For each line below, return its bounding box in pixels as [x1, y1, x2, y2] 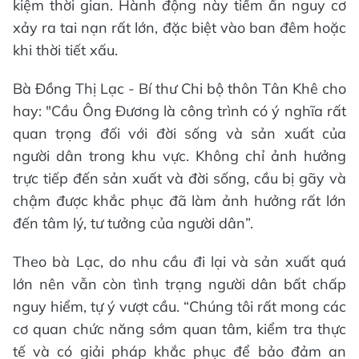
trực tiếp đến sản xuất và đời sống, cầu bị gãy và [13, 168, 346, 188]
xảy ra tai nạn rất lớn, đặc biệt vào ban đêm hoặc [13, 18, 346, 37]
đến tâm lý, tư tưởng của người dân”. [13, 213, 253, 232]
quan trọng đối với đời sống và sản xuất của [13, 123, 346, 143]
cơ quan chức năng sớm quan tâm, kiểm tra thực [13, 319, 346, 338]
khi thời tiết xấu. [13, 40, 118, 59]
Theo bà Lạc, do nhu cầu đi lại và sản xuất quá [13, 252, 346, 271]
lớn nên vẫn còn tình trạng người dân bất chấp [13, 274, 346, 293]
